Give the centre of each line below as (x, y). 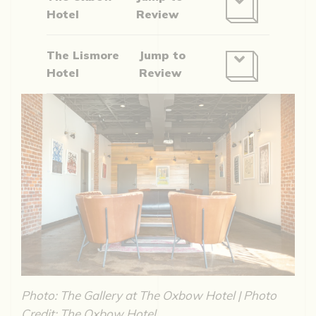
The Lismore (83, 55)
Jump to (163, 55)
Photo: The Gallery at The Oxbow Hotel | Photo (149, 295)
